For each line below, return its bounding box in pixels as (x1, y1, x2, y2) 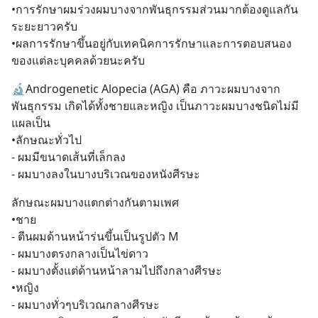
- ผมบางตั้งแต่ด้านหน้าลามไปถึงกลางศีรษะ (11, 263, 222, 278)
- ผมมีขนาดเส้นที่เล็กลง (11, 149, 126, 165)
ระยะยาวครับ (11, 18, 77, 34)
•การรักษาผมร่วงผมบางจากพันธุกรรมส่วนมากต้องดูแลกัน (11, 1, 298, 17)
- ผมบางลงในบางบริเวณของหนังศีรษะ (11, 166, 200, 182)
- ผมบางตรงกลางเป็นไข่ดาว (11, 246, 148, 261)
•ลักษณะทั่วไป (11, 132, 82, 148)
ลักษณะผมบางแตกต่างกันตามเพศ (11, 194, 179, 210)
